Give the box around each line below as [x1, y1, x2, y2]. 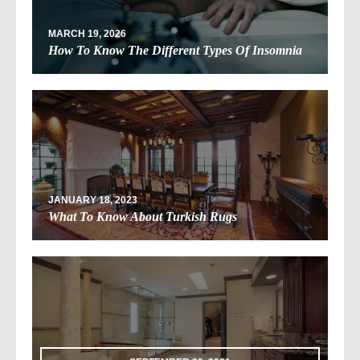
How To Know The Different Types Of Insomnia [48, 43, 302, 58]
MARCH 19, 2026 [48, 28, 126, 40]
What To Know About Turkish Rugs [48, 209, 237, 223]
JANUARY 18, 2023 [48, 194, 137, 206]
